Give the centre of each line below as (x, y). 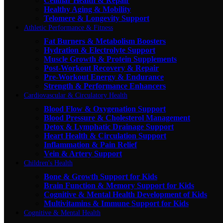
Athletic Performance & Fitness (68, 27)
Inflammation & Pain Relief (90, 144)
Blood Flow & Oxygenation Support (105, 109)
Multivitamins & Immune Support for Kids (116, 203)
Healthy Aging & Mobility (87, 9)
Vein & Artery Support (83, 153)
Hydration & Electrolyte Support (100, 50)
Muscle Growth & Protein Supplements (110, 59)
